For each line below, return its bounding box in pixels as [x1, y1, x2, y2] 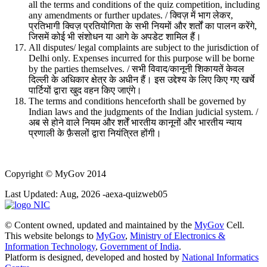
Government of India [100, 241, 179, 252]
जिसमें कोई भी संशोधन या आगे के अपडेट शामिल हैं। [29, 31, 201, 42]
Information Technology [5, 241, 95, 252]
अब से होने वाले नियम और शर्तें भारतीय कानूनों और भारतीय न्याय [29, 117, 242, 128]
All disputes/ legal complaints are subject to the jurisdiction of [29, 42, 259, 52]
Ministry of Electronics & [130, 230, 225, 241]
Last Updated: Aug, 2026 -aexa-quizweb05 [5, 188, 167, 199]
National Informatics [182, 252, 259, 262]
